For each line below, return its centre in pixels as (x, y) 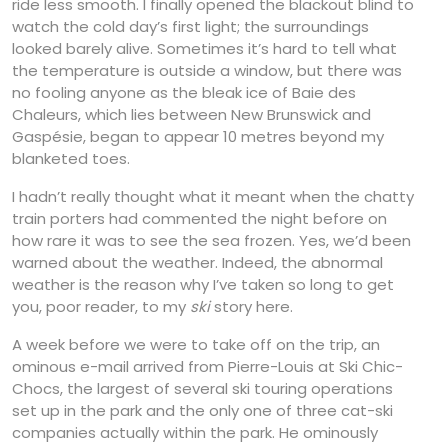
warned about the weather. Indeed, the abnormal (197, 263)
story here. (251, 307)
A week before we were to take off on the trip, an (196, 345)
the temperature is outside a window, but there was (207, 71)
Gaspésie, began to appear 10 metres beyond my (198, 137)
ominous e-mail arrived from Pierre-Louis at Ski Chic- (207, 367)
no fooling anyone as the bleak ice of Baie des (184, 93)
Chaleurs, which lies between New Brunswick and (191, 115)
